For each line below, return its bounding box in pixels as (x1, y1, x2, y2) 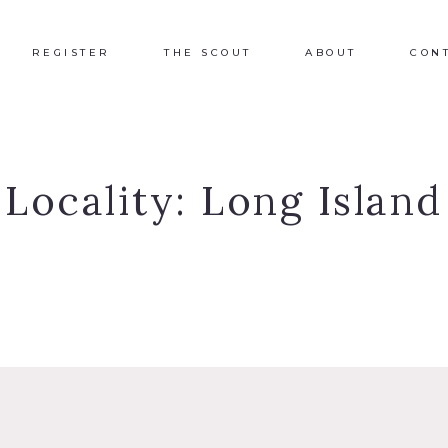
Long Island (201, 175, 443, 226)
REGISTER (31, 45, 111, 59)
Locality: (5, 175, 202, 226)
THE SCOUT (164, 45, 252, 59)
